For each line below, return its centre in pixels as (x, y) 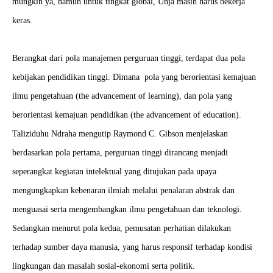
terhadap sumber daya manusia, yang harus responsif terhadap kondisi (132, 247)
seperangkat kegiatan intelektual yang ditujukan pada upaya (114, 172)
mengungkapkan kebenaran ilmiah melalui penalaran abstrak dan (123, 190)
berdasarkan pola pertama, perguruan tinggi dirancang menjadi (120, 153)
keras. (22, 20)
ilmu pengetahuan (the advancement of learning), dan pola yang (122, 96)
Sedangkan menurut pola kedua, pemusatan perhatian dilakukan (122, 228)
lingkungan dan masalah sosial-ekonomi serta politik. (104, 266)
